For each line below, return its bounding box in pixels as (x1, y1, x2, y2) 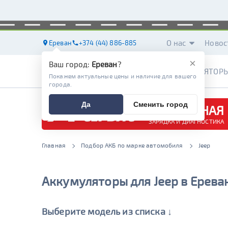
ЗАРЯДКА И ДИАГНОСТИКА (149, 118, 224, 125)
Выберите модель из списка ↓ (42, 206, 173, 217)
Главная (42, 141, 66, 149)
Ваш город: (49, 60, 92, 69)
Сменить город (133, 100, 188, 108)
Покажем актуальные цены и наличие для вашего (49, 72, 197, 79)
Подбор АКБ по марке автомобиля (81, 141, 183, 149)
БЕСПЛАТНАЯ (149, 103, 224, 118)
